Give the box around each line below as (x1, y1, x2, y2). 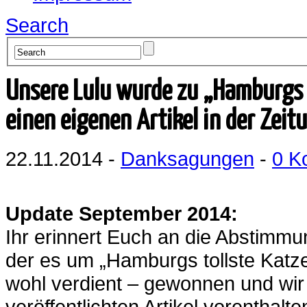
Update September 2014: (5, 201, 238, 225)
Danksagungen (121, 147, 254, 170)
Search (5, 14, 69, 36)
